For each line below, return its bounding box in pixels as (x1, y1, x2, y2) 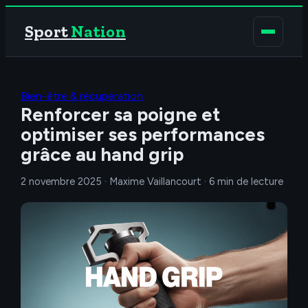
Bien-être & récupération (21, 89, 143, 102)
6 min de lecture (209, 175, 283, 188)
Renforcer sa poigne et (21, 103, 220, 126)
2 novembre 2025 (21, 175, 102, 188)
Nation (71, 21, 126, 41)
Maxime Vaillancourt (109, 175, 201, 188)
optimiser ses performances (21, 123, 265, 146)
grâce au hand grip (21, 143, 184, 166)
